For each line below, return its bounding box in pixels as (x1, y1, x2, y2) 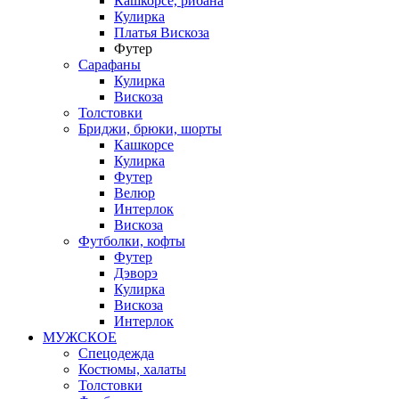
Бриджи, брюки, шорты (78, 121, 222, 136)
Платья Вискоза (114, 25, 209, 40)
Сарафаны (78, 57, 141, 72)
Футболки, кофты (78, 233, 185, 248)
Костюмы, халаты (78, 362, 186, 377)
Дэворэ (114, 265, 158, 281)
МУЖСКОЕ (43, 330, 117, 345)
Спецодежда (78, 346, 154, 361)
